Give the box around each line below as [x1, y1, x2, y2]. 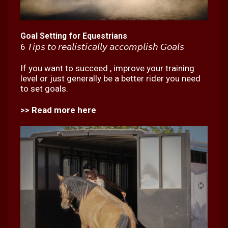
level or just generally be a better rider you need [20, 73, 201, 83]
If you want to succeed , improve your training [20, 63, 194, 73]
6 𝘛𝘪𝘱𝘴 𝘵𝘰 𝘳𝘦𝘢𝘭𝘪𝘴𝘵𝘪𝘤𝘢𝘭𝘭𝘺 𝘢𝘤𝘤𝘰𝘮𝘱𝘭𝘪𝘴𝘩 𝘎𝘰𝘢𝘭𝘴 [20, 41, 184, 52]
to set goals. [20, 83, 68, 94]
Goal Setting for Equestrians [20, 31, 127, 41]
